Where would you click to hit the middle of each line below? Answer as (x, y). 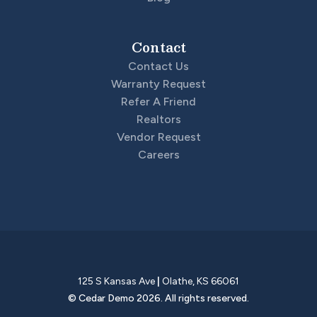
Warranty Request (158, 83)
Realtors (158, 119)
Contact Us (158, 66)
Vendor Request (158, 137)
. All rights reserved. (205, 298)
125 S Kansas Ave (116, 281)
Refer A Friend (158, 101)
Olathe (177, 281)
